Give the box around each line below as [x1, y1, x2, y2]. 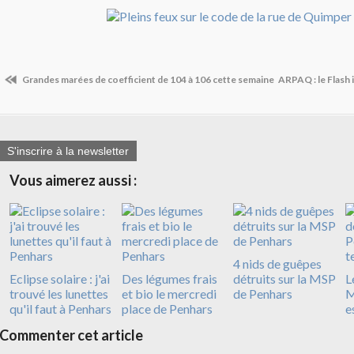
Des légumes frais [121, 271, 217, 287]
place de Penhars [121, 301, 213, 317]
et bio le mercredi [121, 286, 217, 302]
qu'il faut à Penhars [9, 301, 111, 317]
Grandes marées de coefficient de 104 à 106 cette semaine [21, 73, 274, 85]
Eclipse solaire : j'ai [9, 271, 110, 287]
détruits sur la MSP [233, 271, 336, 287]
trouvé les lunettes [9, 286, 108, 302]
